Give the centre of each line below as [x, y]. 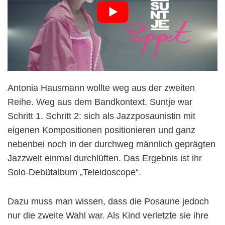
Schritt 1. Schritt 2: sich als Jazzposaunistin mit [101, 116]
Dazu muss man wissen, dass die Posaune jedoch [108, 202]
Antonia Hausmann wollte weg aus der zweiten [101, 88]
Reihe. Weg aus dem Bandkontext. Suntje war [100, 102]
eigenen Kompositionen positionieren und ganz [101, 130]
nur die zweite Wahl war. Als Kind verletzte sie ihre [108, 216]
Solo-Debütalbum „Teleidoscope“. [74, 173]
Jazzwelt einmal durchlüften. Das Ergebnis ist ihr [105, 158]
